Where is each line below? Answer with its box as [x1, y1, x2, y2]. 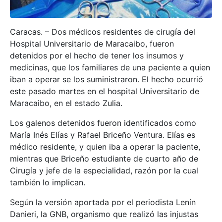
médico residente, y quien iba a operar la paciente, [10, 141, 200, 152]
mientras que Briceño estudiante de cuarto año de [10, 153, 198, 164]
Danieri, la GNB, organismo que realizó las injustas [10, 209, 198, 219]
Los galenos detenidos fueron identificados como [10, 117, 196, 128]
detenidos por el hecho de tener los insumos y [10, 50, 184, 60]
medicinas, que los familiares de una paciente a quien [10, 62, 210, 72]
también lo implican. [10, 177, 85, 187]
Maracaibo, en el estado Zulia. [10, 98, 122, 108]
